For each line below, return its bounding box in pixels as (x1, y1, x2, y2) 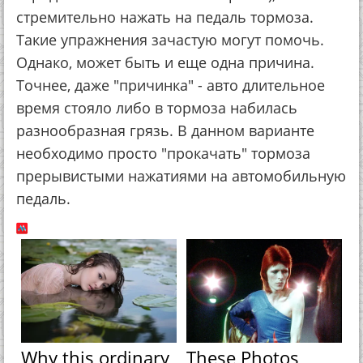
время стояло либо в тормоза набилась (16, 98, 297, 117)
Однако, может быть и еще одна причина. (16, 53, 314, 72)
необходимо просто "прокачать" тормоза (16, 143, 310, 163)
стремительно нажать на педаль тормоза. (16, 7, 314, 27)
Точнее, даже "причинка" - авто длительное (16, 75, 325, 95)
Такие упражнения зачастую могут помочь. (16, 30, 324, 49)
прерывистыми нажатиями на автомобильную (16, 166, 346, 186)
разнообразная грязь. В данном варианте (16, 121, 314, 140)
